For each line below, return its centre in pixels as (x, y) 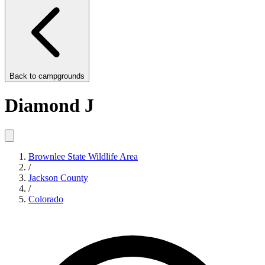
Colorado (46, 199)
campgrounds (62, 76)
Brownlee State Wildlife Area (83, 156)
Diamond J (49, 106)
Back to (24, 76)
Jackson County (58, 177)
